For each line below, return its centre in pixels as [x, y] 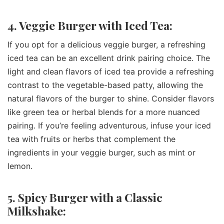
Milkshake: [37, 210]
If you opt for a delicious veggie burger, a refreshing [106, 45]
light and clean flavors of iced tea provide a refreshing [111, 72]
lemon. [20, 166]
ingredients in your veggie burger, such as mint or [101, 153]
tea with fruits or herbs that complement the [91, 139]
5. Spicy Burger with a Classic [85, 197]
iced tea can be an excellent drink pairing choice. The [109, 58]
